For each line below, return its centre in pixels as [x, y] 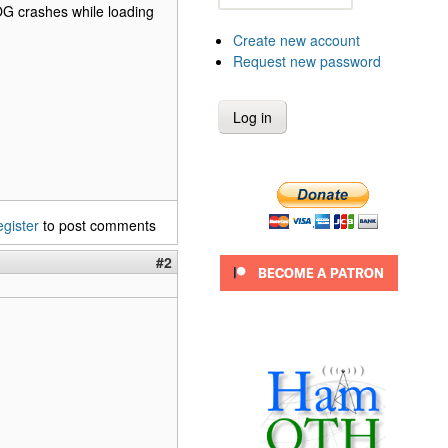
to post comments [97, 225]
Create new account [296, 39]
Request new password [307, 60]
